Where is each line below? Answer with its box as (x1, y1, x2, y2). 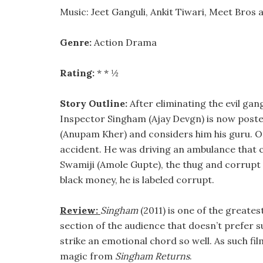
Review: (60, 204, 100, 216)
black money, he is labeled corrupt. (60, 174, 214, 186)
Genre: (60, 36, 94, 48)
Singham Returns (115, 250, 190, 262)
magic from (60, 250, 115, 262)
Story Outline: (60, 97, 130, 109)
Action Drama (94, 36, 157, 48)
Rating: (60, 67, 95, 79)
